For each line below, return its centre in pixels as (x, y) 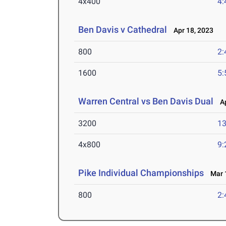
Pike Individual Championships (141, 173)
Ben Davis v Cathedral (123, 30)
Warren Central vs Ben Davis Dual (146, 101)
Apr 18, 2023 (191, 31)
